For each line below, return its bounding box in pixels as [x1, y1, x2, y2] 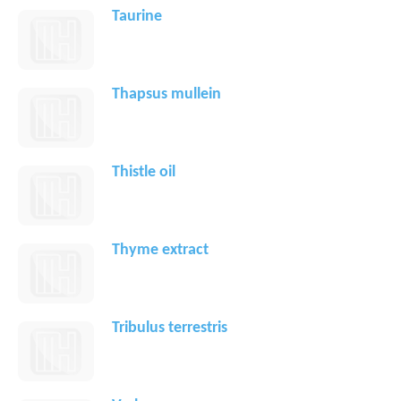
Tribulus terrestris [112, 320, 227, 337]
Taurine [112, 8, 162, 26]
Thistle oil [112, 164, 175, 182]
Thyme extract [112, 242, 209, 260]
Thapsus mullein [112, 86, 221, 104]
